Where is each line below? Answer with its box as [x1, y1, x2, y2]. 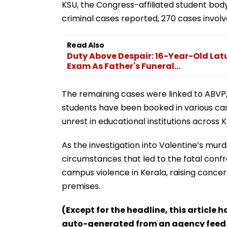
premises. [62, 180, 100, 192]
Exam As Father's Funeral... [67, 60, 180, 72]
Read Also [67, 40, 104, 50]
